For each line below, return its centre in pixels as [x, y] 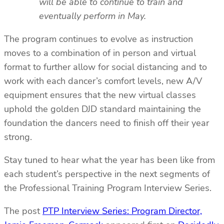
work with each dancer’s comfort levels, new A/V [103, 81]
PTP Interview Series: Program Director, [122, 211]
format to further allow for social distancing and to [105, 67]
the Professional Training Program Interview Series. [108, 188]
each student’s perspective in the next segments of [107, 174]
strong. [18, 137]
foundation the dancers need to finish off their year [106, 123]
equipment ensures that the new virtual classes [100, 95]
